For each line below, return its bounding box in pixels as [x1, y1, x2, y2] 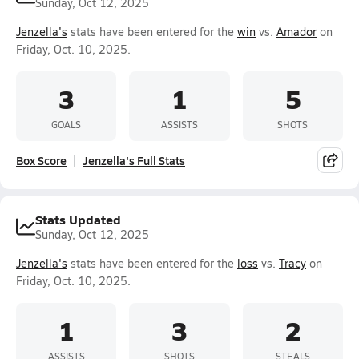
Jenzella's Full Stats [83, 152, 185, 168]
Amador [276, 24, 317, 39]
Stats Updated [35, 210, 121, 228]
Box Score [16, 152, 67, 168]
